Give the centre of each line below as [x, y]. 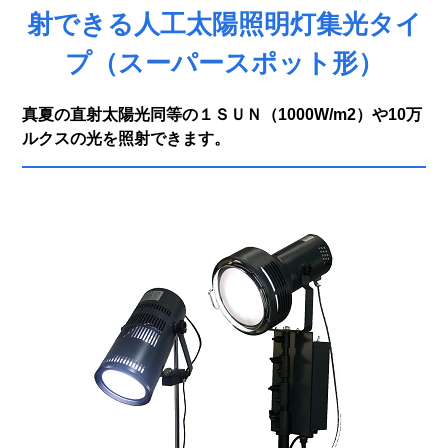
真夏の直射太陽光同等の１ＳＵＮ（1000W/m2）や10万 [222, 114]
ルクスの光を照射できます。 [126, 138]
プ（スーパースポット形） [224, 63]
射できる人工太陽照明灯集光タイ [224, 24]
